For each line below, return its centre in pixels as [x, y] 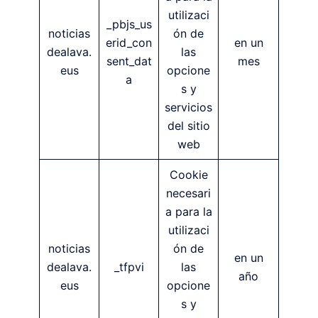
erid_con [129, 42]
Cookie [188, 174]
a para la [188, 211]
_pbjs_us [129, 24]
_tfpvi [129, 267]
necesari [188, 193]
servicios [188, 107]
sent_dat [129, 61]
